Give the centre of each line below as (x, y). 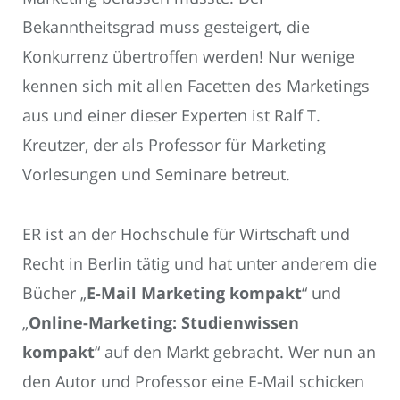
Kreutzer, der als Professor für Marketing (174, 145)
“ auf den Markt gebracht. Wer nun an (235, 351)
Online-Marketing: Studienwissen (164, 322)
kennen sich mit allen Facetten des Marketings (196, 86)
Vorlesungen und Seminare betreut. (156, 175)
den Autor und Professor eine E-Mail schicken (193, 381)
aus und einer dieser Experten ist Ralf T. (171, 116)
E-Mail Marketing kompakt (194, 292)
